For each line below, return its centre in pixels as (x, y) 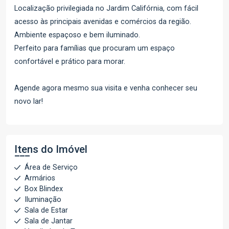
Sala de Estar (46, 210)
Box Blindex (44, 189)
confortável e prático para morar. (70, 62)
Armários (40, 178)
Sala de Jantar (49, 221)
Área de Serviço (51, 167)
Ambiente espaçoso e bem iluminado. (77, 35)
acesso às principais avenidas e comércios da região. (103, 22)
